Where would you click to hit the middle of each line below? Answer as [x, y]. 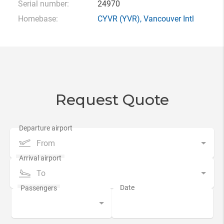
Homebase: [38, 19]
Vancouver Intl [168, 19]
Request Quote [112, 100]
